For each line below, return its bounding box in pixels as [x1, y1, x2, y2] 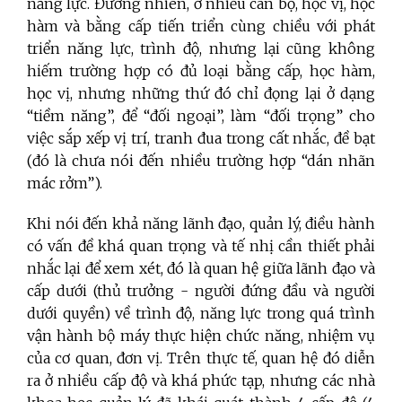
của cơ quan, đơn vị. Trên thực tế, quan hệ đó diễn [27, 349, 375, 368]
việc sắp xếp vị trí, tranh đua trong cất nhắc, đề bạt [27, 129, 375, 148]
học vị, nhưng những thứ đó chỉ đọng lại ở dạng [27, 84, 375, 103]
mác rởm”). [27, 174, 102, 193]
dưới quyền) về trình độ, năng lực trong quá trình [27, 304, 375, 323]
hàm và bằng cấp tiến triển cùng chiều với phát [27, 17, 375, 36]
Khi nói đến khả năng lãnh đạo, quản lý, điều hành [27, 214, 375, 233]
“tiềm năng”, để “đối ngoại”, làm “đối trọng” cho [27, 107, 375, 126]
